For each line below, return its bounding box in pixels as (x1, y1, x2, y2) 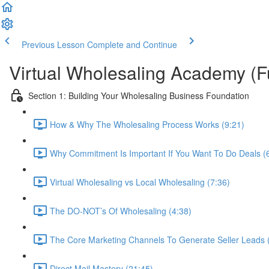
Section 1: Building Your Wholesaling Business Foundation (28, 89, 249, 101)
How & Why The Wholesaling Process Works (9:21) (50, 118, 244, 130)
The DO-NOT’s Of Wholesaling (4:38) (50, 204, 192, 217)
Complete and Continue (87, 38, 177, 50)
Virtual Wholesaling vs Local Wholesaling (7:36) (50, 175, 230, 188)
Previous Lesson (22, 38, 85, 50)
